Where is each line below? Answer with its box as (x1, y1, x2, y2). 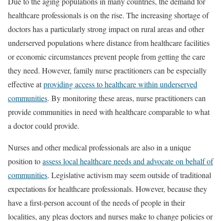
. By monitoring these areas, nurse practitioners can (47, 92, 206, 103)
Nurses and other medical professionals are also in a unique (8, 142, 191, 152)
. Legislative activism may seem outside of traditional (47, 169, 211, 180)
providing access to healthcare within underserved (43, 78, 197, 89)
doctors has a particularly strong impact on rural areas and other (8, 23, 204, 34)
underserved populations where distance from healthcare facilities (8, 37, 210, 48)
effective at (8, 78, 43, 89)
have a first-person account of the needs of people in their (8, 197, 185, 208)
